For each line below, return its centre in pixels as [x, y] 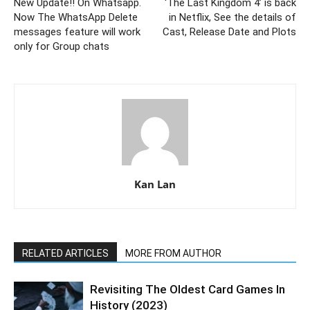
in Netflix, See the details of [232, 18]
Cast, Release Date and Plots [229, 32]
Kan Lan [155, 184]
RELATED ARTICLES [65, 254]
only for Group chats [62, 47]
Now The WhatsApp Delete [76, 18]
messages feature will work [77, 32]
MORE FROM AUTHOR [173, 254]
